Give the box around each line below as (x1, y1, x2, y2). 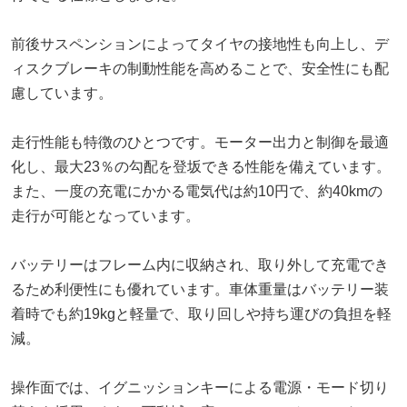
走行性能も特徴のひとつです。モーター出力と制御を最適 (11, 134, 389, 150)
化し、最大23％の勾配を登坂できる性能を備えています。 (11, 158, 391, 174)
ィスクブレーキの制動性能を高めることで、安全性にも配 (11, 60, 389, 76)
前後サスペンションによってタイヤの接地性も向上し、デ (11, 35, 389, 52)
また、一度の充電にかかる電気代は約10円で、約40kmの (11, 183, 382, 199)
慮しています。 (11, 84, 113, 101)
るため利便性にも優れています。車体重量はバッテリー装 (11, 281, 389, 297)
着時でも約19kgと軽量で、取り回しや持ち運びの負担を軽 (11, 305, 392, 322)
